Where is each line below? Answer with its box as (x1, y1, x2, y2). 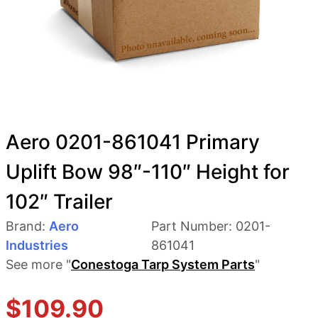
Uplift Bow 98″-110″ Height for (6, 159, 290, 184)
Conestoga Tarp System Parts (71, 256, 255, 272)
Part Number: (151, 218, 236, 234)
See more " (6, 256, 71, 272)
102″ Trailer (6, 189, 113, 214)
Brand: (6, 218, 49, 234)
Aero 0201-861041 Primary (6, 129, 260, 154)
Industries (6, 237, 68, 253)
